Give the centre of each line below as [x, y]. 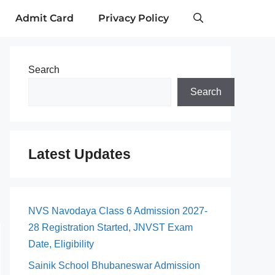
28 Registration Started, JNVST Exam [110, 227]
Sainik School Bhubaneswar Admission [114, 265]
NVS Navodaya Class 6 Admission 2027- [118, 211]
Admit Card [45, 18]
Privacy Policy [134, 18]
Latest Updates [79, 154]
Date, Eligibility [61, 244]
